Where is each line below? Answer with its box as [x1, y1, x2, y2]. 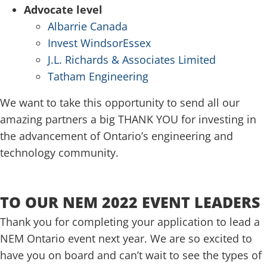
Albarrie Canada [48, 18, 128, 33]
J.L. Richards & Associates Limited [48, 52, 216, 67]
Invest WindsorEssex [48, 35, 151, 50]
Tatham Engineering [48, 69, 148, 83]
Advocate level [24, 2, 105, 17]
